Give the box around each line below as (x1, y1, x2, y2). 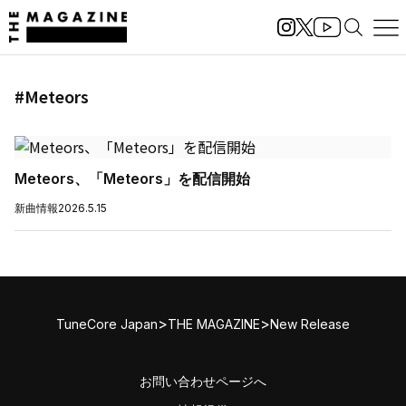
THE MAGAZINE (168, 315, 260, 332)
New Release (270, 315, 350, 332)
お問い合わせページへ (140, 373, 266, 389)
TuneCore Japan (56, 315, 158, 332)
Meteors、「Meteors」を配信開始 (14, 169, 250, 188)
